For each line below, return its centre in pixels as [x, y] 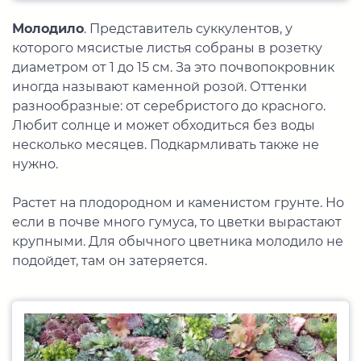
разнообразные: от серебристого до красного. [169, 106]
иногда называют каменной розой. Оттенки [160, 87]
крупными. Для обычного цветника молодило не [178, 242]
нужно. [35, 164]
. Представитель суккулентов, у [188, 29]
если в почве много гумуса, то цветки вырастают [177, 222]
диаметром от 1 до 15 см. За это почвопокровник [173, 68]
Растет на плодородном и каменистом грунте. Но [178, 203]
